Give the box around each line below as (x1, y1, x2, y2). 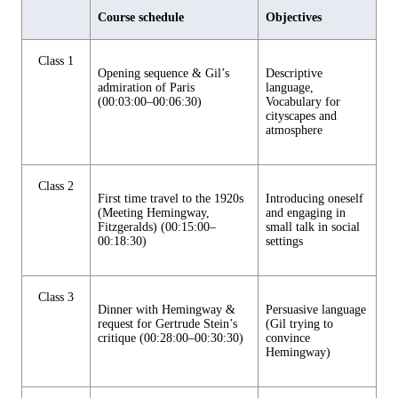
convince (266, 331, 310, 346)
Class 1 (38, 54, 74, 68)
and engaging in (266, 206, 346, 220)
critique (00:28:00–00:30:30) (98, 331, 243, 346)
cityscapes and (266, 109, 337, 123)
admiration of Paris (98, 81, 195, 95)
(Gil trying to (266, 317, 333, 331)
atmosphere (266, 123, 322, 138)
